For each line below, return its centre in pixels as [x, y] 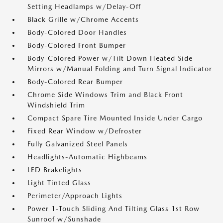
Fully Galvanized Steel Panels [78, 144]
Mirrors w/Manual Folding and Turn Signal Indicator [120, 69]
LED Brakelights [55, 170]
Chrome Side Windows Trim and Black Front [105, 95]
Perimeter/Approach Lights [75, 196]
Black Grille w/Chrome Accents [83, 19]
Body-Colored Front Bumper [77, 45]
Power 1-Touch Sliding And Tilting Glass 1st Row [113, 209]
